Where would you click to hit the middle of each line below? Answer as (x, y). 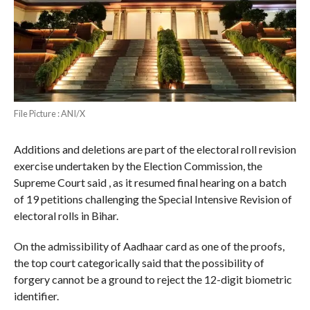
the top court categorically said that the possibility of (139, 263)
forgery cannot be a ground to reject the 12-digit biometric (153, 280)
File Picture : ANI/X (49, 114)
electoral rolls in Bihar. (66, 216)
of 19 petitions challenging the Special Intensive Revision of (153, 199)
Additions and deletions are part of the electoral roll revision (155, 149)
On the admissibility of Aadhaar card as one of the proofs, (149, 246)
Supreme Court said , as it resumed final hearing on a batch (150, 183)
